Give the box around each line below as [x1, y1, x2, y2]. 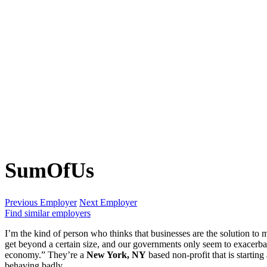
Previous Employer [5, 197, 77, 208]
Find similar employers [5, 208, 91, 219]
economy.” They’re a [5, 250, 86, 260]
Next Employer [79, 197, 137, 208]
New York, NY [86, 250, 146, 260]
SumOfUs [5, 159, 94, 183]
